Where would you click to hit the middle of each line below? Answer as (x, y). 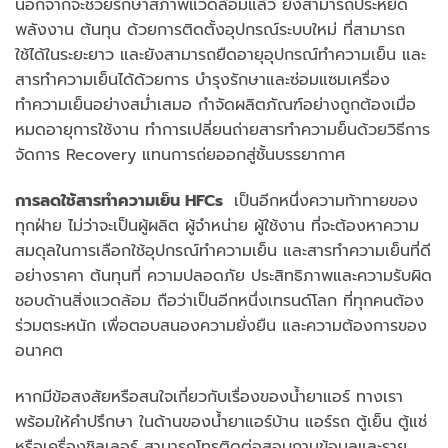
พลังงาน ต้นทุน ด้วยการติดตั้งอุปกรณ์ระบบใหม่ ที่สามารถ (210, 29)
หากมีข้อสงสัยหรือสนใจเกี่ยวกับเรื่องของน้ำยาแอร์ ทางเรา (209, 396)
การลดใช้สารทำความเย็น (100, 200)
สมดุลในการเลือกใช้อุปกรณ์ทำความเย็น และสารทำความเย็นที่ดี (223, 250)
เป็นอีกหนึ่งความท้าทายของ (323, 200)
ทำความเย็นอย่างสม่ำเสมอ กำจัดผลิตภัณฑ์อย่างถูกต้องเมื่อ (215, 104)
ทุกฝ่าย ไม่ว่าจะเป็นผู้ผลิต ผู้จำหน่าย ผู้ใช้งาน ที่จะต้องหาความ (217, 225)
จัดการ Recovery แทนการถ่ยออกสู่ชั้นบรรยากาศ (180, 154)
